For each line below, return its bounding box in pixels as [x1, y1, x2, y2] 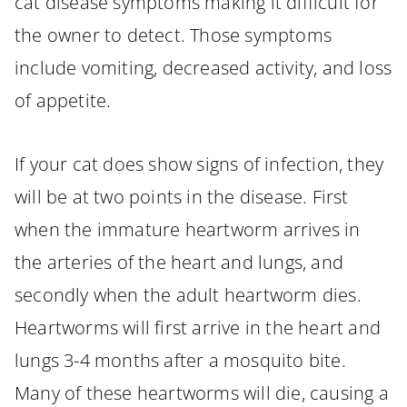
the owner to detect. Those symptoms [15, 22, 333, 47]
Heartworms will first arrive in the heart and [15, 315, 382, 341]
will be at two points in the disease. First [15, 184, 349, 210]
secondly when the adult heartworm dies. [15, 283, 362, 308]
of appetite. [15, 87, 116, 113]
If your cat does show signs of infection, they [15, 152, 384, 177]
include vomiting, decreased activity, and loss [15, 55, 392, 80]
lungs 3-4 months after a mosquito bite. [15, 348, 346, 373]
